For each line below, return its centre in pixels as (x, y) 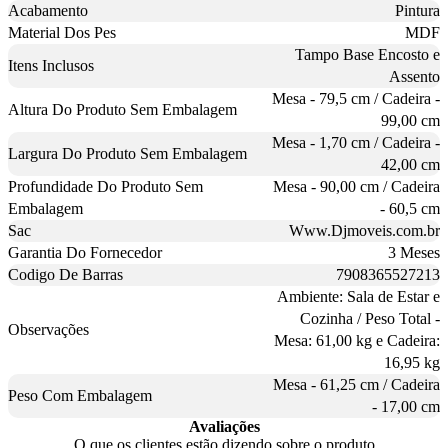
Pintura (417, 11)
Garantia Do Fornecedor (85, 253)
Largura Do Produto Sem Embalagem (127, 154)
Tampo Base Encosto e (367, 55)
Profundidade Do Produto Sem (105, 187)
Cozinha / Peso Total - (370, 319)
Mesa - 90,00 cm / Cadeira (356, 187)
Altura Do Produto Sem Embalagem (122, 110)
